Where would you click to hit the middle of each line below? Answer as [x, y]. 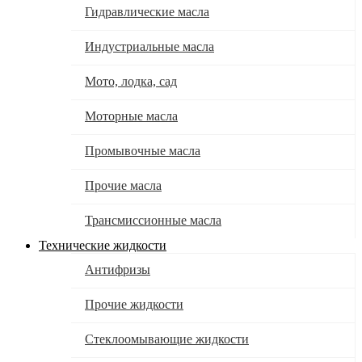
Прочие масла [123, 186]
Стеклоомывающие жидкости [167, 339]
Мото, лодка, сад [131, 82]
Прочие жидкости [134, 305]
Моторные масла [131, 116]
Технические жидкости [103, 246]
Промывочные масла [143, 151]
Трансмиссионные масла [153, 221]
